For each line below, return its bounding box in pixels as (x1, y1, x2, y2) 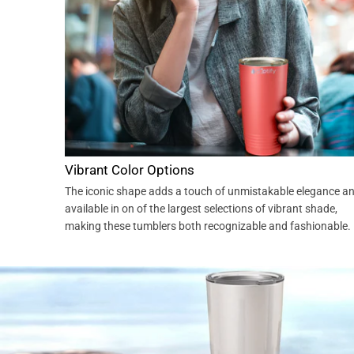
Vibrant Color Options (65, 161, 194, 178)
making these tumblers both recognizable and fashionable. (65, 220, 351, 233)
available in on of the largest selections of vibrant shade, (65, 202, 337, 216)
